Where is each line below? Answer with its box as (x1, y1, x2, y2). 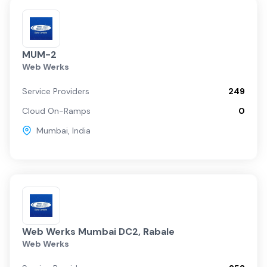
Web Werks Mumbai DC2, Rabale (22, 225, 175, 238)
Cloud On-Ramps (22, 105, 91, 116)
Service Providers (22, 86, 89, 97)
